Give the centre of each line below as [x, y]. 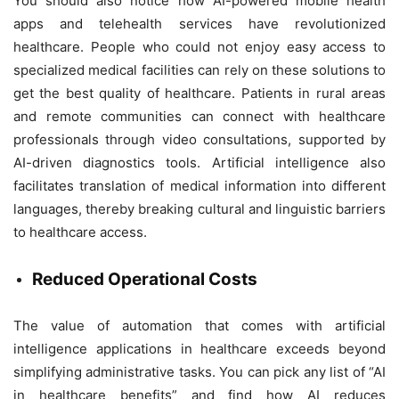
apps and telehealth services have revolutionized [199, 23]
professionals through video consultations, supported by [199, 139]
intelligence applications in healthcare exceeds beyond [199, 348]
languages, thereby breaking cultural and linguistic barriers [199, 208]
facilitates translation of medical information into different [199, 185]
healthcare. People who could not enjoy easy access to [199, 46]
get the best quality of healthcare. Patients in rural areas [199, 93]
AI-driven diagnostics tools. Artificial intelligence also [199, 162]
